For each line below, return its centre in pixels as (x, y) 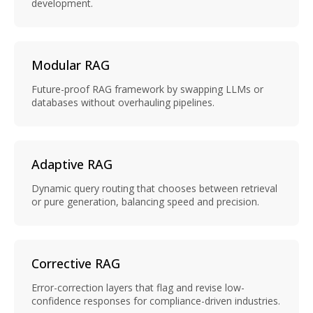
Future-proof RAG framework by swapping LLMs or (147, 89)
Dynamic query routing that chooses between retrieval (154, 189)
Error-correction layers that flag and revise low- (138, 288)
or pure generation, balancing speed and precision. (145, 202)
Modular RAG (71, 65)
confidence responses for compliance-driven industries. (156, 301)
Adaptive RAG (72, 165)
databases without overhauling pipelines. (123, 103)
